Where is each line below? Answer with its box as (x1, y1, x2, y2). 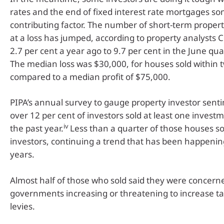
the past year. (10, 122, 63, 134)
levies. (10, 200, 35, 212)
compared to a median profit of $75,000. (10, 70, 170, 82)
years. (10, 148, 34, 160)
